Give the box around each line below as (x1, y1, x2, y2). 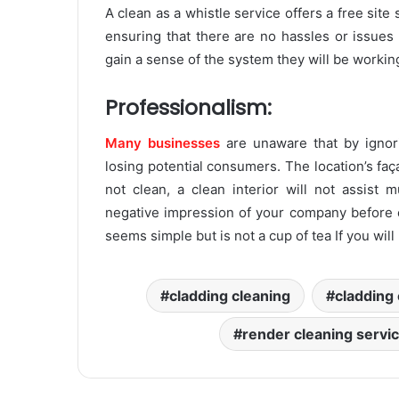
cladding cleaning (169, 287, 290, 305)
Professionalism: (105, 93, 272, 122)
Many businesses (105, 134, 221, 151)
